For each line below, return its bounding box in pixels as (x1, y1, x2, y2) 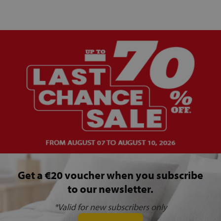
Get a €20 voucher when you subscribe (18, 168, 203, 183)
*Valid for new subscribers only (54, 201, 167, 213)
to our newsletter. (68, 182, 153, 196)
